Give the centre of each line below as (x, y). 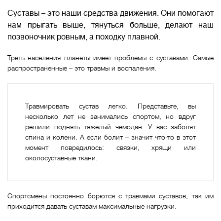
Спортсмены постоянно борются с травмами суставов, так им (110, 196)
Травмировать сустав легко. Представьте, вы (110, 106)
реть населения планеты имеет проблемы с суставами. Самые (112, 58)
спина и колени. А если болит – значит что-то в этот (110, 137)
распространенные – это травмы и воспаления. (82, 68)
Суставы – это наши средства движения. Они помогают (110, 13)
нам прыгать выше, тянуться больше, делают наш (110, 25)
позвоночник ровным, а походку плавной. (84, 37)
